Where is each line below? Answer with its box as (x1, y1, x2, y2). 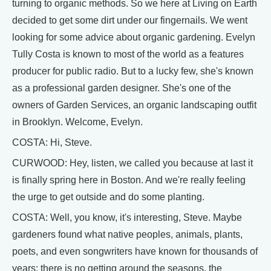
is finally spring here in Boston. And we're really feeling (12, 175, 246, 185)
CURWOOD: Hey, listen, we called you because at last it (12, 158, 253, 168)
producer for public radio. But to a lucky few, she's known (12, 66, 253, 76)
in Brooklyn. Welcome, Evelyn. (12, 117, 143, 127)
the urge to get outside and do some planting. (12, 192, 204, 202)
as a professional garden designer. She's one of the (12, 83, 231, 93)
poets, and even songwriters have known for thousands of (12, 246, 258, 256)
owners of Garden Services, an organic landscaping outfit (12, 100, 256, 110)
